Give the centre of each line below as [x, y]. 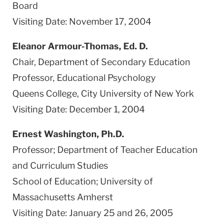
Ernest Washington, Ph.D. [68, 134]
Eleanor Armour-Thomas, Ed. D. [80, 46]
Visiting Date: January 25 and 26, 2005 [93, 213]
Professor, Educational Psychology [84, 77]
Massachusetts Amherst [63, 197]
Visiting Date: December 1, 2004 [79, 109]
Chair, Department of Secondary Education [101, 62]
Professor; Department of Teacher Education [105, 149]
